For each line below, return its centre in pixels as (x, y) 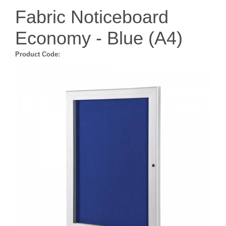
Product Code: (38, 54)
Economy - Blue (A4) (99, 38)
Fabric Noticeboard (92, 17)
